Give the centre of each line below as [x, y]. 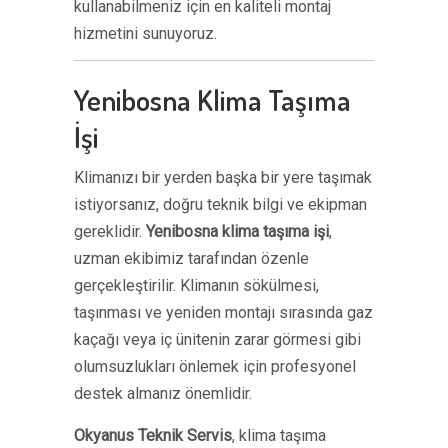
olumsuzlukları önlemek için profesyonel [215, 366]
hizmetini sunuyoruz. [145, 33]
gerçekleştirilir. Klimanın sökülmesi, [196, 285]
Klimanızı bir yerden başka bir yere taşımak [223, 177]
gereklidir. [110, 231]
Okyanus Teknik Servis [153, 435]
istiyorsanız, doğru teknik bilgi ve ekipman [220, 204]
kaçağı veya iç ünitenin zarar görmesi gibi [217, 339]
